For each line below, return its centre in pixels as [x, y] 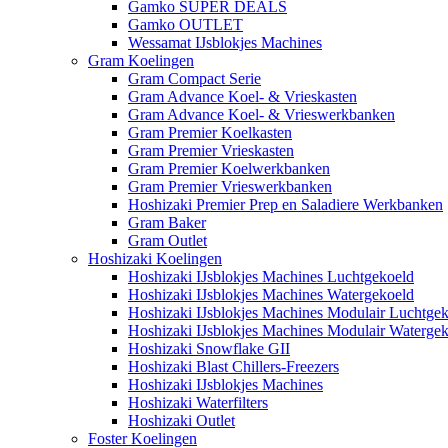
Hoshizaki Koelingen [155, 258]
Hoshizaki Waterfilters [198, 402]
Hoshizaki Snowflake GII [209, 348]
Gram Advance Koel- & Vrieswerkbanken [261, 114]
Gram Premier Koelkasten [210, 132]
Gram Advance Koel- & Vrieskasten [242, 96]
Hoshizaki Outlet [181, 420]
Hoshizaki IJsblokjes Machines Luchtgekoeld [271, 276]
